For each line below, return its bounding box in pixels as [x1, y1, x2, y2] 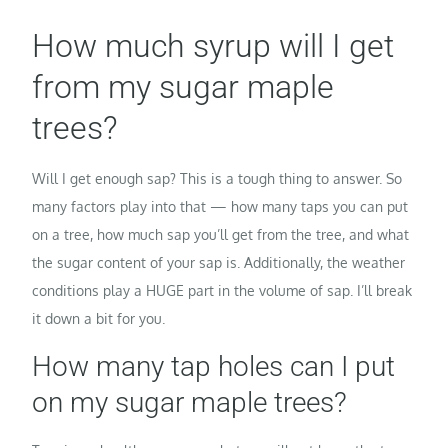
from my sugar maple [32, 68, 335, 107]
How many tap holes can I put [32, 350, 396, 384]
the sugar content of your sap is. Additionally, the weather [32, 254, 406, 272]
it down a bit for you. [32, 310, 166, 328]
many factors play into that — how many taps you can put [32, 198, 409, 216]
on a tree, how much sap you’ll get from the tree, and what [32, 226, 410, 244]
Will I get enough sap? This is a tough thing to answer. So [32, 170, 403, 188]
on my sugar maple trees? [32, 386, 348, 420]
